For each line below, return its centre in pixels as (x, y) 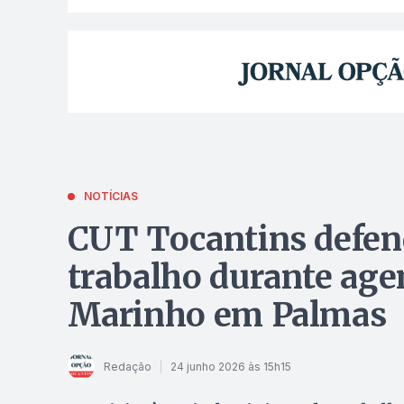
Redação (127, 366)
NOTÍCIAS (110, 197)
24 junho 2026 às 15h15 (230, 366)
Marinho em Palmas (227, 316)
